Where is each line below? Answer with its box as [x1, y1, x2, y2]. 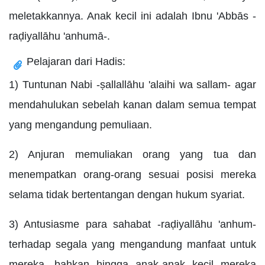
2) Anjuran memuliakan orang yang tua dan [9, 148, 256, 160]
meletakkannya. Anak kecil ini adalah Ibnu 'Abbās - [9, 9, 256, 22]
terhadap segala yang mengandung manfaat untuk [9, 238, 256, 250]
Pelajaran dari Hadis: [27, 55, 125, 67]
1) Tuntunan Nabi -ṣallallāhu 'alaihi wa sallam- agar [9, 78, 256, 91]
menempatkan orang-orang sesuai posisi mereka [9, 168, 256, 180]
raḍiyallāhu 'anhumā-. [9, 30, 110, 42]
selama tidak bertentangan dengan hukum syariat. [9, 188, 245, 201]
